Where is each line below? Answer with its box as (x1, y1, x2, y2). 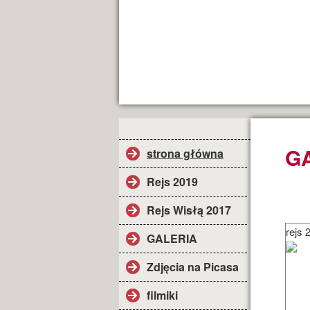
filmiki (147, 287, 178, 303)
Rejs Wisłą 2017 (147, 202, 231, 218)
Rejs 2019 (147, 174, 198, 190)
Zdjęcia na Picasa (147, 259, 239, 275)
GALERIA (147, 230, 197, 246)
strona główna (147, 145, 224, 161)
